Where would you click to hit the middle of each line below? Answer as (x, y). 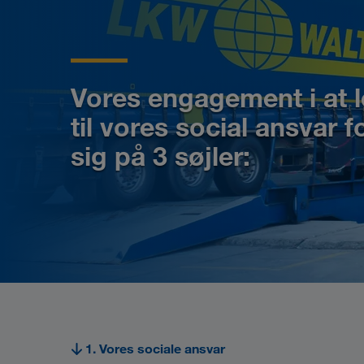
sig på (112, 156)
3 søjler (198, 156)
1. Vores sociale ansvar (155, 349)
